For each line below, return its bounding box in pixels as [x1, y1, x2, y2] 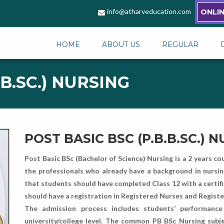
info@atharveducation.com [107, 7, 191, 16]
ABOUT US [102, 40, 140, 49]
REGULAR [162, 40, 198, 49]
